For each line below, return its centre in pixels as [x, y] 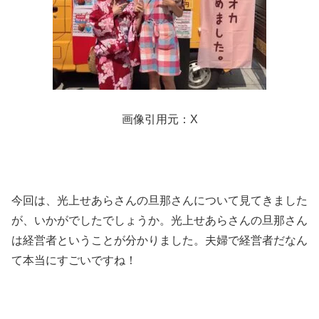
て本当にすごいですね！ [74, 260]
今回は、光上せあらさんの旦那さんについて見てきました [159, 200]
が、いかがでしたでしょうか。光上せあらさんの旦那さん [159, 220]
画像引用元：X [159, 120]
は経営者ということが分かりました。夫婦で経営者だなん [159, 240]
